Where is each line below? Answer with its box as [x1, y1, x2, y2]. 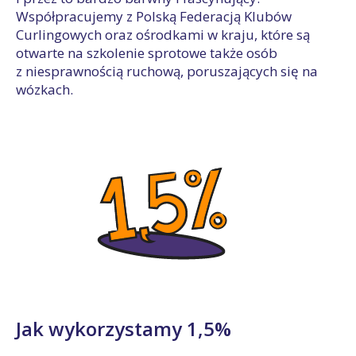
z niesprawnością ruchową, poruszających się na [16, 62, 318, 80]
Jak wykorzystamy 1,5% [16, 315, 231, 342]
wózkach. [16, 80, 73, 99]
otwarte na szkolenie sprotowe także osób [16, 44, 277, 62]
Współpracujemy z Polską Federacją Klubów [16, 7, 292, 25]
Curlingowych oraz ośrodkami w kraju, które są [16, 25, 310, 44]
